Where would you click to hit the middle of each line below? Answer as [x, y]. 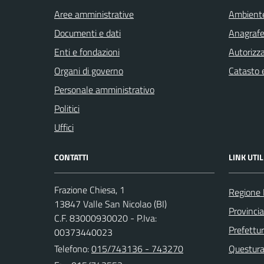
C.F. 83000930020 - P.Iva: [105, 218]
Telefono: [73, 249]
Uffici [64, 127]
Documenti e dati [88, 33]
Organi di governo [89, 71]
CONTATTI [71, 157]
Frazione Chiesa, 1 [90, 190]
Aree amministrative [94, 14]
